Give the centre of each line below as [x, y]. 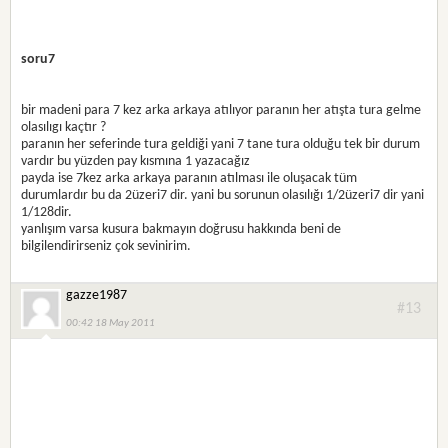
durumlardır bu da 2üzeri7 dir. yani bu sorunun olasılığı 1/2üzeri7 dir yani [223, 195]
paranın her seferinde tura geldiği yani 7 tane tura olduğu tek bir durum [221, 144]
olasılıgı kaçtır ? [64, 127]
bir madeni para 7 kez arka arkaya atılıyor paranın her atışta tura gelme [221, 110]
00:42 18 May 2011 [111, 323]
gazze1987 [97, 295]
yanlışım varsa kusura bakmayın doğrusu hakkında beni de [181, 229]
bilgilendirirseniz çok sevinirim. [106, 246]
